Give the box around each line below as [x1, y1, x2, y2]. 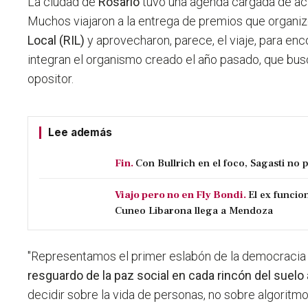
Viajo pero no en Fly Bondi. [115, 188, 247, 202]
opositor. [27, 71, 74, 87]
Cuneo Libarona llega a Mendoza [115, 203, 274, 218]
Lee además [48, 126, 112, 140]
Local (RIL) [27, 33, 88, 48]
